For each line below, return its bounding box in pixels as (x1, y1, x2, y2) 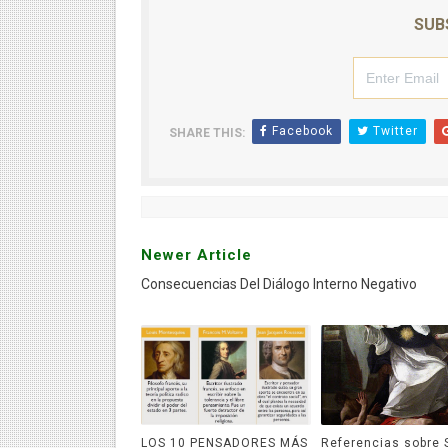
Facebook (267, 124, 333, 138)
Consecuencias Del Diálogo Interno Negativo (140, 276, 417, 292)
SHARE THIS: (168, 126, 245, 140)
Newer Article (140, 246, 252, 264)
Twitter (368, 124, 418, 138)
